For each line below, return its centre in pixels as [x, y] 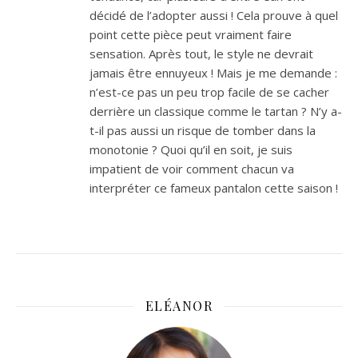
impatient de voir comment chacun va [192, 169]
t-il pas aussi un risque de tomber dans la [203, 131]
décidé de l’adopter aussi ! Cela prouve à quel [214, 16]
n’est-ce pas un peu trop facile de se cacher [209, 92]
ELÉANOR [179, 306]
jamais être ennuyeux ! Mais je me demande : [213, 73]
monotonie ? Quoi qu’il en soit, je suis [191, 150]
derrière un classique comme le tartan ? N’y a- [216, 111]
